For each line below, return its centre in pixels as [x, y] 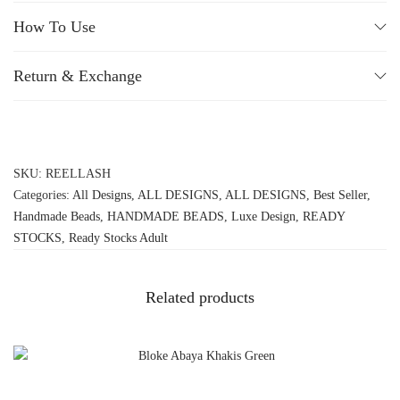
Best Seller [340, 195]
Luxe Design [263, 216]
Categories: [43, 195]
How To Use [54, 26]
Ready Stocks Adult [118, 237]
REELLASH [78, 173]
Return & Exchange [78, 75]
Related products [200, 297]
